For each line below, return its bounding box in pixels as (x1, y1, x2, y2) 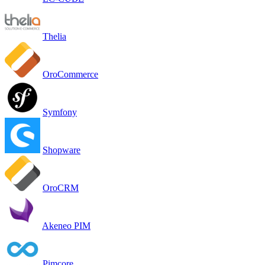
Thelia (43, 31, 66, 41)
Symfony (43, 106, 77, 117)
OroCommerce (43, 69, 98, 79)
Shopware (43, 144, 80, 155)
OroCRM (43, 182, 79, 193)
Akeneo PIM (42, 220, 91, 231)
